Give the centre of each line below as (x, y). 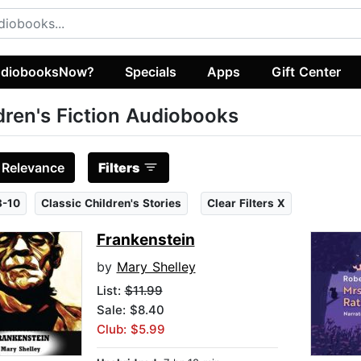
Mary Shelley (156, 267)
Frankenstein (145, 240)
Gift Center (306, 71)
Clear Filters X (246, 203)
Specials (151, 71)
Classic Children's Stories (111, 203)
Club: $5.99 (131, 330)
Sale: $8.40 (130, 310)
